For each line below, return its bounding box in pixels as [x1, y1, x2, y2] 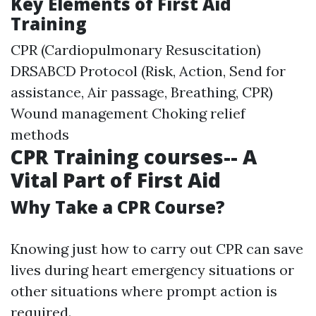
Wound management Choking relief [11, 104, 245, 122]
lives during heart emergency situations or [11, 261, 294, 279]
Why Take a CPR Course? [11, 195, 225, 219]
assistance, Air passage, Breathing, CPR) [11, 83, 273, 101]
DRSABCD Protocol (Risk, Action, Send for [11, 62, 286, 80]
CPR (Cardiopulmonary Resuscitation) [11, 41, 261, 59]
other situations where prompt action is [11, 282, 277, 300]
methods [11, 126, 69, 143]
